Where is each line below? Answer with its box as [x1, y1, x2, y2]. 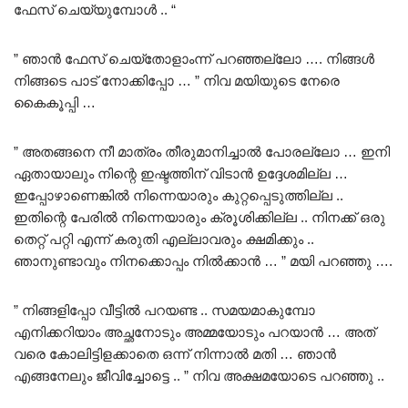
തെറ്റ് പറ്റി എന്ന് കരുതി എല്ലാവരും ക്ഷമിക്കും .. [14, 231, 314, 248]
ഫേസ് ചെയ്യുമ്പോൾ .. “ [14, 2, 176, 18]
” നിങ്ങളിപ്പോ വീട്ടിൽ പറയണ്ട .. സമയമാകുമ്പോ [14, 302, 315, 319]
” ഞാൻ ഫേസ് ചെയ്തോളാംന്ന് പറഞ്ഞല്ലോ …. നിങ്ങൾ [14, 51, 374, 67]
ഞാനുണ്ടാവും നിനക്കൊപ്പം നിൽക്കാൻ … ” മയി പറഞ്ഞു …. [14, 253, 393, 270]
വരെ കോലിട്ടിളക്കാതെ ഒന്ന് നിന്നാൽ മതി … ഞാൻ [14, 346, 336, 362]
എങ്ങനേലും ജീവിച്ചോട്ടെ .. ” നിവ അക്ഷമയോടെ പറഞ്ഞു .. [14, 368, 384, 384]
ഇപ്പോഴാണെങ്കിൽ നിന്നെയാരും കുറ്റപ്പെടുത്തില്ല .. [14, 188, 343, 204]
